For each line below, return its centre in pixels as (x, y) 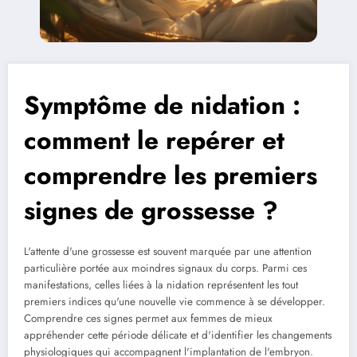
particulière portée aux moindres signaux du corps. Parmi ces (165, 269)
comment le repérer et (154, 141)
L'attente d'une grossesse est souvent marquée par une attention (168, 252)
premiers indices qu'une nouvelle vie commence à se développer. (175, 302)
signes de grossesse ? (151, 211)
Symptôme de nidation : (162, 106)
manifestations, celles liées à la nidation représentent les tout (161, 285)
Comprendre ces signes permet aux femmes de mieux (148, 319)
